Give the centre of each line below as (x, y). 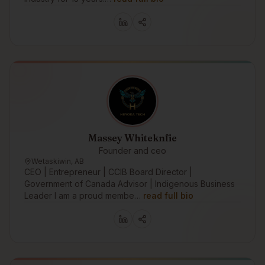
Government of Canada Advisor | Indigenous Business (130, 184)
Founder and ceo (132, 151)
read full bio (168, 195)
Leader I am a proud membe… (83, 195)
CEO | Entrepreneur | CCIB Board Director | (108, 172)
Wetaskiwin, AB (58, 161)
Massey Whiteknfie (132, 138)
